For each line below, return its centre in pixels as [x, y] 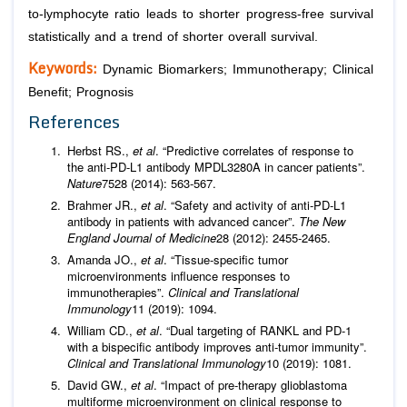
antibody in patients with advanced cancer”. [183, 221]
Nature [84, 183]
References [74, 121]
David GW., [99, 384]
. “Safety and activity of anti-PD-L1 [255, 204]
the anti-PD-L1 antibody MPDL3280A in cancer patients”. [216, 166]
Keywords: [63, 68]
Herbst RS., [100, 150]
